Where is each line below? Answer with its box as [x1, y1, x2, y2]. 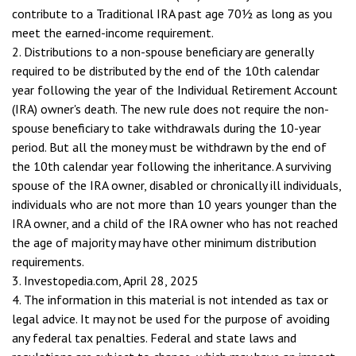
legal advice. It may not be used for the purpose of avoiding [12, 311, 330, 327]
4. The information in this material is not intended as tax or [12, 292, 328, 308]
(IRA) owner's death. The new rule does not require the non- [12, 101, 329, 117]
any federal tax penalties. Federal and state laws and [12, 330, 296, 346]
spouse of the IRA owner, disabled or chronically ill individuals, [12, 177, 341, 193]
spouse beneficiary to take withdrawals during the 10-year [12, 120, 321, 136]
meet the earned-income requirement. [12, 25, 214, 41]
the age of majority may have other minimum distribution [12, 234, 316, 250]
